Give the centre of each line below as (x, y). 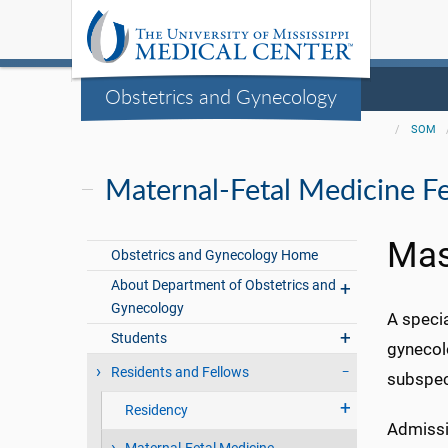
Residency (156, 410)
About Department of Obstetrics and (224, 285)
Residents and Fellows (180, 372)
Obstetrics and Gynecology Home (215, 255)
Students (139, 338)
